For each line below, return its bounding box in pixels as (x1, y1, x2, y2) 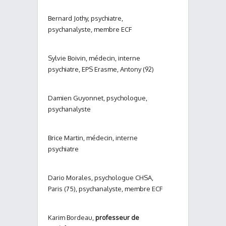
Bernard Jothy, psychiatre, (48, 14, 123, 22)
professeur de (95, 213, 139, 221)
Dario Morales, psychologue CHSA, (48, 174, 153, 182)
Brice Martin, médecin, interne (48, 134, 138, 142)
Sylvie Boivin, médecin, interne (48, 54, 140, 62)
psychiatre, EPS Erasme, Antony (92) (48, 65, 154, 73)
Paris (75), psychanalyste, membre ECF (48, 185, 162, 193)
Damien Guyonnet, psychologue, (48, 94, 147, 102)
